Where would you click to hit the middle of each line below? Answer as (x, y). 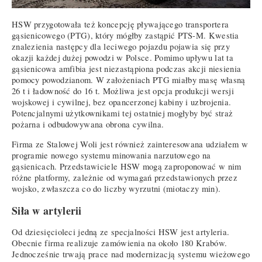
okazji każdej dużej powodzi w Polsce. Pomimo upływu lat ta (123, 58)
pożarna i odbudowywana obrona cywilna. (88, 125)
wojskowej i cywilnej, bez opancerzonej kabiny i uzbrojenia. (122, 102)
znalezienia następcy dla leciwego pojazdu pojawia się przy (121, 47)
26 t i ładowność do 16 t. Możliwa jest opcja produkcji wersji (123, 91)
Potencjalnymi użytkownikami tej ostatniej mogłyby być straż (123, 113)
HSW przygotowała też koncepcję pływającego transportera (120, 25)
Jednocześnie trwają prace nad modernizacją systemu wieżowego (131, 254)
